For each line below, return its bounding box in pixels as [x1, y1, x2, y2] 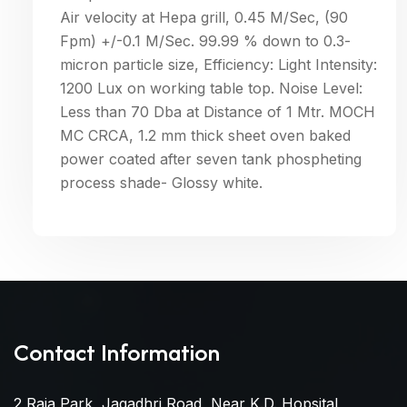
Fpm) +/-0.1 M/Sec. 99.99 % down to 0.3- [60, 32, 351, 50]
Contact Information [14, 335, 220, 369]
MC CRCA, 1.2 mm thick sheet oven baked [60, 126, 351, 144]
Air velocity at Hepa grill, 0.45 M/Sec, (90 [60, 8, 348, 26]
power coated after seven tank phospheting [60, 150, 362, 168]
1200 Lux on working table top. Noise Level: [60, 79, 362, 97]
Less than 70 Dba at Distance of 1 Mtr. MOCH [60, 103, 375, 121]
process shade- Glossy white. [60, 174, 263, 192]
